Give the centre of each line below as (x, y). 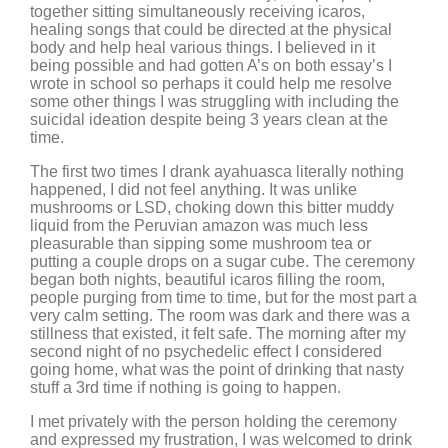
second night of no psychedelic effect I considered (206, 351)
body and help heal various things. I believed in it (202, 47)
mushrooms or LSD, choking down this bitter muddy (212, 207)
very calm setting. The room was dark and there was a (220, 315)
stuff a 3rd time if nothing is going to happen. (187, 387)
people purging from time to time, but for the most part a (223, 297)
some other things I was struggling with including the (214, 101)
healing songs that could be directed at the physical (211, 29)
